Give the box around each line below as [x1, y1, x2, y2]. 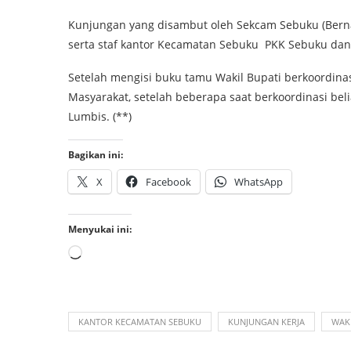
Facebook [146, 174, 191, 189]
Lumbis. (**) [68, 108, 132, 124]
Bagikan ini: [68, 147, 123, 161]
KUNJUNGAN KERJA [228, 315, 305, 327]
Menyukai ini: [68, 222, 132, 236]
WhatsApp [234, 174, 283, 189]
